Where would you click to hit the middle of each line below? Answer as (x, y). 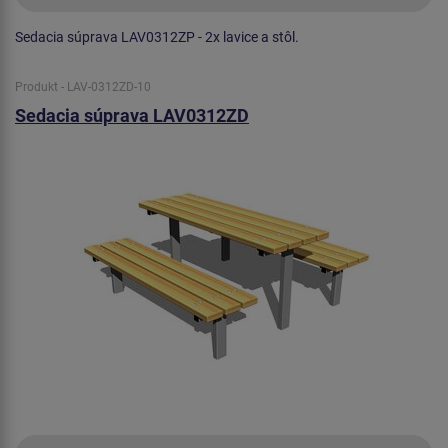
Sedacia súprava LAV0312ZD (132, 115)
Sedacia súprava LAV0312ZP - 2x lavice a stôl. (157, 36)
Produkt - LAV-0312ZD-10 (83, 86)
